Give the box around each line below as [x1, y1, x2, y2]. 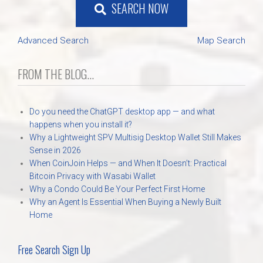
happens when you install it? [29, 119, 132, 129]
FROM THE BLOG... [18, 65, 94, 83]
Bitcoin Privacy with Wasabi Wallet [29, 171, 156, 181]
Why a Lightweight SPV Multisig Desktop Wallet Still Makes [29, 132, 241, 142]
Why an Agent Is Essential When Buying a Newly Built [29, 197, 221, 207]
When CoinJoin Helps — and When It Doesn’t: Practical [29, 158, 227, 168]
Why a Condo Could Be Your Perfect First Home [29, 184, 205, 194]
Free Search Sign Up [18, 241, 90, 257]
